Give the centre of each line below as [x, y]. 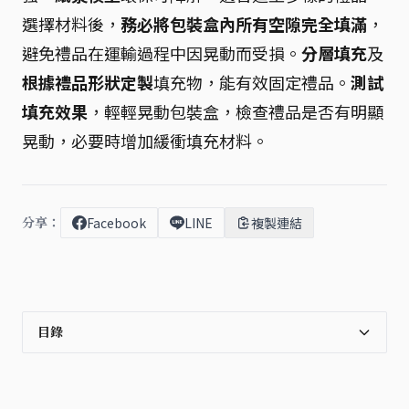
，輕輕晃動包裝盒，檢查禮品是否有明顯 [236, 111]
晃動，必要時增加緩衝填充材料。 [145, 141]
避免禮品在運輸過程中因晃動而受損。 [162, 53]
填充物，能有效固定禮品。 [252, 82]
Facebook [116, 223]
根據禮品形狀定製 [88, 82]
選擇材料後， [71, 24]
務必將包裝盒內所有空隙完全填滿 [244, 24]
